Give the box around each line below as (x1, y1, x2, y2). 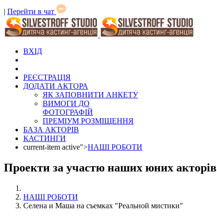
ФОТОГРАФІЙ (43, 108, 93, 116)
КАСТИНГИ (23, 134, 66, 142)
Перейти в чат (7, 7, 56, 15)
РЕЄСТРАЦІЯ (23, 73, 71, 81)
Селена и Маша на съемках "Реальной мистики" (23, 201, 183, 210)
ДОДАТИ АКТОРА (23, 82, 88, 90)
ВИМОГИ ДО (43, 99, 90, 108)
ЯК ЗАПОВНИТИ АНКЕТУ (43, 91, 138, 99)
